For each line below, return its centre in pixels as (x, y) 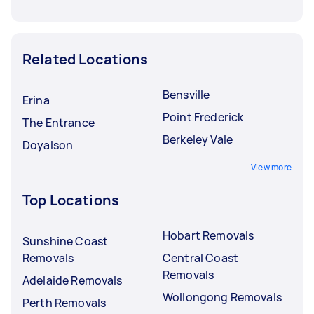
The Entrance (59, 122)
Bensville (186, 94)
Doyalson (48, 145)
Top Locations (71, 200)
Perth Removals (64, 302)
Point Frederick (203, 117)
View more (271, 167)
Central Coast (200, 258)
